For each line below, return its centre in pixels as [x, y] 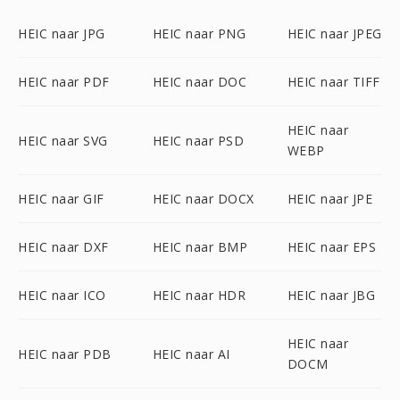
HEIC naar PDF [64, 82]
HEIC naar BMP [200, 247]
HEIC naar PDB [65, 354]
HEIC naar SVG [63, 140]
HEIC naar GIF [61, 199]
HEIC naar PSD [198, 140]
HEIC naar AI [191, 354]
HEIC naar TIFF [333, 82]
